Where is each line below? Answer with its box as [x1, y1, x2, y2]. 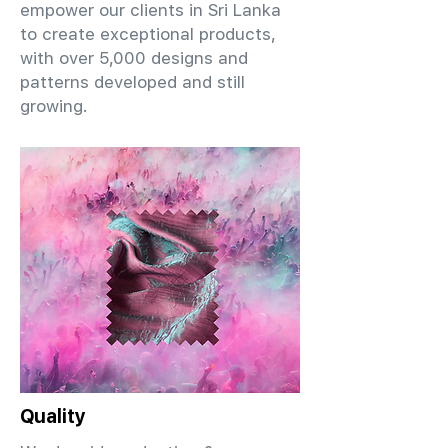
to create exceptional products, [20, 24, 276, 44]
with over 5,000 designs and [20, 48, 248, 68]
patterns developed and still [20, 72, 245, 92]
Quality [20, 405, 86, 427]
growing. [20, 96, 88, 116]
